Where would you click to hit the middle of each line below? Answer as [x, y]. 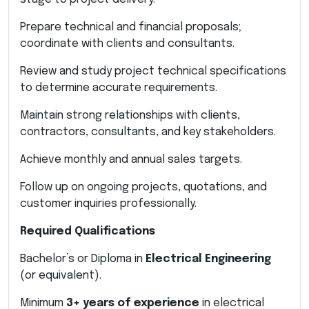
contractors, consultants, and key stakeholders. [148, 132]
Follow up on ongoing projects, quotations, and [143, 187]
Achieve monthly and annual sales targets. [131, 159]
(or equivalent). [61, 275]
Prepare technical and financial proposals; [131, 27]
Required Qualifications [88, 231]
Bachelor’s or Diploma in [83, 259]
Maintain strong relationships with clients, [130, 115]
